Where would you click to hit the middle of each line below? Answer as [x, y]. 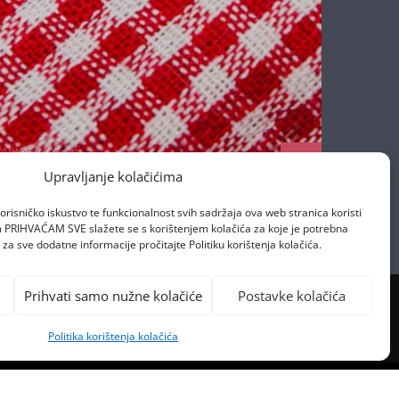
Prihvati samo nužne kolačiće [113, 295]
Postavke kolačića [292, 295]
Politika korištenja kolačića [113, 336]
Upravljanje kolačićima [113, 176]
